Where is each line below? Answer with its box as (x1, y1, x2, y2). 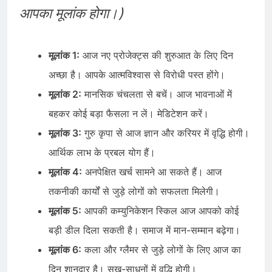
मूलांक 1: (49, 49, 80, 61)
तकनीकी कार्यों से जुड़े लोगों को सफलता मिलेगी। (49, 185, 220, 197)
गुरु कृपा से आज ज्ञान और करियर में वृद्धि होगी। (81, 126, 250, 139)
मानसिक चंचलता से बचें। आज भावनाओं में (81, 87, 232, 100)
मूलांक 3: (49, 126, 81, 139)
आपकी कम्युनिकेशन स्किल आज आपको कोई (81, 204, 239, 217)
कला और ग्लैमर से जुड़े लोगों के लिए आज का (81, 243, 241, 256)
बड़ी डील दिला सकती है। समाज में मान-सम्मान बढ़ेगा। (49, 223, 240, 236)
